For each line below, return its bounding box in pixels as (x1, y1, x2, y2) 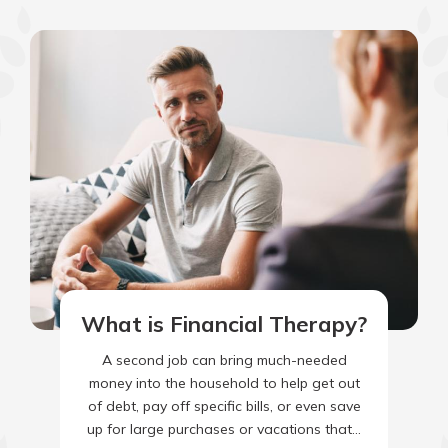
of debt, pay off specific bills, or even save (87, 397, 361, 415)
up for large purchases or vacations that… (87, 420, 361, 438)
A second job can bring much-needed (101, 351, 347, 369)
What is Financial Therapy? (81, 310, 367, 338)
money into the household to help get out (88, 374, 360, 392)
